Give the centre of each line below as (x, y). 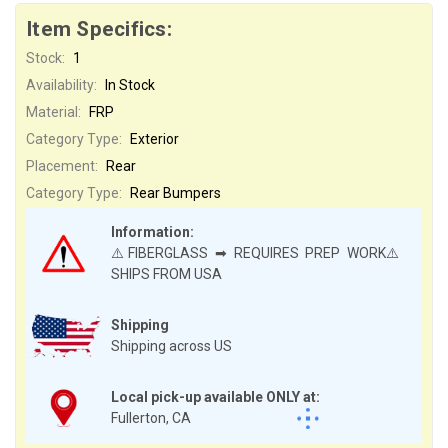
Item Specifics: (99, 28)
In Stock (129, 84)
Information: (152, 231)
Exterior (154, 138)
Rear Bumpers (175, 192)
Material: (53, 111)
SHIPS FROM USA (166, 273)
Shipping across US (171, 345)
